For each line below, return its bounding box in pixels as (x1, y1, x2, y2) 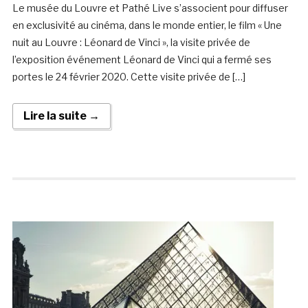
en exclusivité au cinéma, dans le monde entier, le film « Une (12, 19, 282, 32)
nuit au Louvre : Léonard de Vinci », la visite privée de (12, 36, 250, 49)
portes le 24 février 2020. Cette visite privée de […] (12, 71, 245, 83)
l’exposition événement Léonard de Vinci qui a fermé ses (12, 54, 272, 66)
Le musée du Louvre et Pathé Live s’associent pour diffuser (12, 2, 288, 14)
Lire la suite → (23, 109, 100, 123)
